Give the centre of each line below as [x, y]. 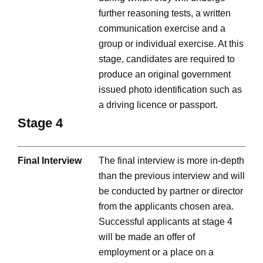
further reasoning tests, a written [165, 14]
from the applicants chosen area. [166, 206]
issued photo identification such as [170, 90]
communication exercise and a [162, 29]
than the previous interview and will [172, 176]
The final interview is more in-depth [171, 160]
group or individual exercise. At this [171, 44]
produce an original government [165, 75]
